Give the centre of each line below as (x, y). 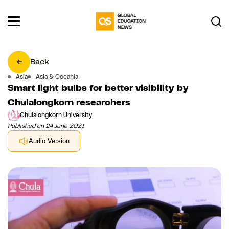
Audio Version (49, 141)
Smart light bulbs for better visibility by (98, 88)
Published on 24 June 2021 (46, 125)
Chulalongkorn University (56, 115)
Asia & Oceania (57, 76)
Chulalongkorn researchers (69, 102)
